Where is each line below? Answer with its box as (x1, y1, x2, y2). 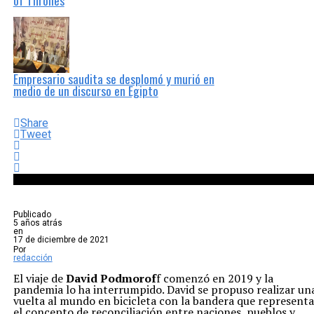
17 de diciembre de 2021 (13, 235, 109, 245)
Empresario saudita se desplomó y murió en (13, 69, 214, 88)
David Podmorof (65, 271, 156, 286)
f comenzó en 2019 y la (156, 271, 273, 286)
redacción (13, 253, 53, 263)
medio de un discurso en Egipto (13, 81, 158, 100)
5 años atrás (13, 218, 62, 228)
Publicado (13, 210, 51, 219)
